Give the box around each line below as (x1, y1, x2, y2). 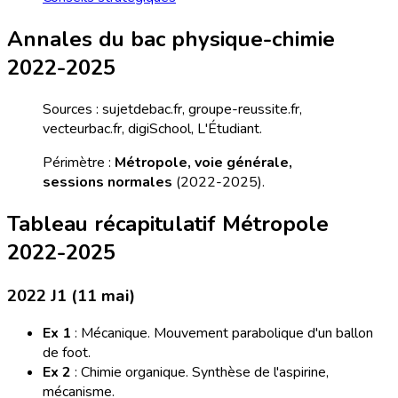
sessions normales (43, 171, 172, 192)
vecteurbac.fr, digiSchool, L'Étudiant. (43, 118, 262, 139)
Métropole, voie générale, (115, 152, 292, 172)
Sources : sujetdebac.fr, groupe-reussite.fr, (43, 99, 302, 119)
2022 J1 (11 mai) (7, 283, 135, 307)
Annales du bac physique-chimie (7, 24, 335, 53)
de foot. (43, 343, 91, 363)
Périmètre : (43, 152, 115, 172)
